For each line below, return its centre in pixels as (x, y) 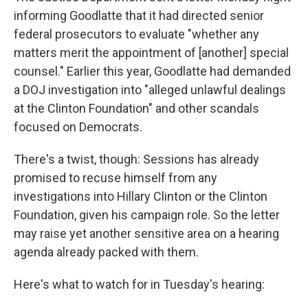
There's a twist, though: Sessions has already (136, 159)
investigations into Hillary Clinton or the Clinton (141, 196)
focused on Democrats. (78, 126)
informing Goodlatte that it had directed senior (139, 15)
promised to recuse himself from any (115, 177)
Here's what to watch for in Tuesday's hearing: (139, 284)
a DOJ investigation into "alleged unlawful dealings (150, 89)
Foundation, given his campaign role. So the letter (147, 214)
